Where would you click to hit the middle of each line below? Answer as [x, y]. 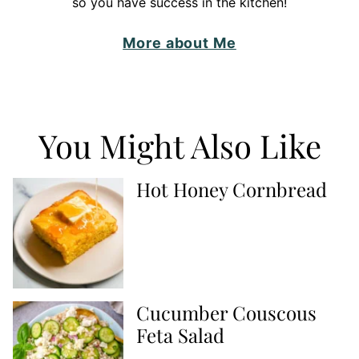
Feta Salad [180, 335]
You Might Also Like [179, 145]
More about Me [179, 42]
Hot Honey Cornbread [232, 189]
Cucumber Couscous [226, 312]
